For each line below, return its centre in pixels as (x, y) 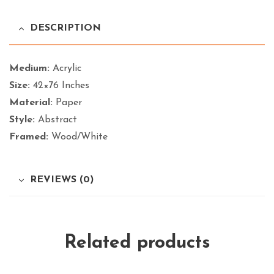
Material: (31, 102)
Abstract (56, 120)
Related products (137, 243)
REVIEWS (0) (62, 180)
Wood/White (78, 137)
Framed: (29, 137)
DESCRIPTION (65, 28)
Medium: (29, 68)
